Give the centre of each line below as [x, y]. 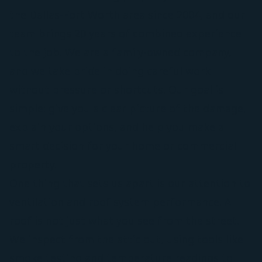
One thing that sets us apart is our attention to [130, 183]
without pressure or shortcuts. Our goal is [116, 89]
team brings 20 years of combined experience [125, 33]
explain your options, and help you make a [117, 127]
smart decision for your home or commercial [123, 145]
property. [33, 164]
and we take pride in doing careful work [110, 70]
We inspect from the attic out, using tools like [126, 239]
